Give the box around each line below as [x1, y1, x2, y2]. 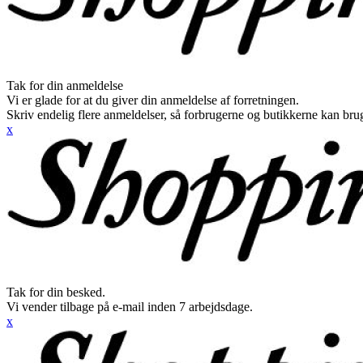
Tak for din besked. [6, 285, 105, 299]
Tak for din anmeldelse [6, 79, 123, 92]
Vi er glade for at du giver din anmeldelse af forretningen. [6, 93, 299, 107]
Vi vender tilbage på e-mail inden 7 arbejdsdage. [6, 300, 253, 314]
